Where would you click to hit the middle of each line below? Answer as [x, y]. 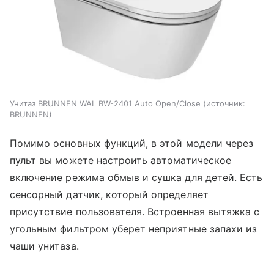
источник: [226, 104]
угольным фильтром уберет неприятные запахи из [134, 229]
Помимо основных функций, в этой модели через [132, 143]
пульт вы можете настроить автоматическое [120, 161]
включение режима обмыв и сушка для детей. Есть [136, 178]
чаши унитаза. [44, 246]
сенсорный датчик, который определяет [109, 195]
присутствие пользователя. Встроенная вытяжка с [135, 212]
